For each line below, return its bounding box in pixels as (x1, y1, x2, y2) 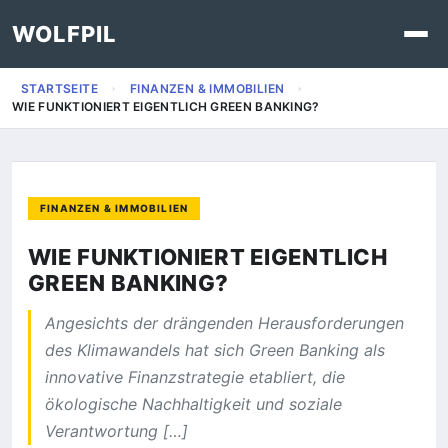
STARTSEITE (21, 81, 98, 96)
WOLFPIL (12, 21, 117, 47)
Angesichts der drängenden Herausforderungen (45, 313, 404, 333)
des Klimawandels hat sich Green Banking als (45, 340, 385, 360)
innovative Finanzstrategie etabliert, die (45, 367, 345, 387)
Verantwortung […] (45, 421, 188, 441)
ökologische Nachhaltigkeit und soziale (45, 394, 342, 414)
